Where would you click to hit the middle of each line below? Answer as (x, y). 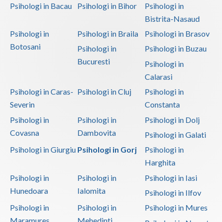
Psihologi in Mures (176, 208)
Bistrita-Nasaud (172, 18)
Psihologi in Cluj (104, 92)
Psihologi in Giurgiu (43, 150)
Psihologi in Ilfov (173, 192)
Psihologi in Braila (108, 34)
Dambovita (96, 132)
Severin (22, 105)
